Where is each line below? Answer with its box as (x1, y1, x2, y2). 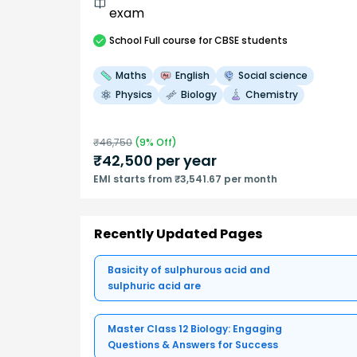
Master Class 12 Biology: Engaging (108, 322, 282, 336)
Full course (144, 33, 196, 47)
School (109, 33, 142, 47)
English (175, 68, 210, 82)
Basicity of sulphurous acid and (108, 263, 270, 277)
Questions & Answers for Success (108, 338, 278, 352)
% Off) (146, 135, 177, 149)
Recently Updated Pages (94, 225, 262, 244)
